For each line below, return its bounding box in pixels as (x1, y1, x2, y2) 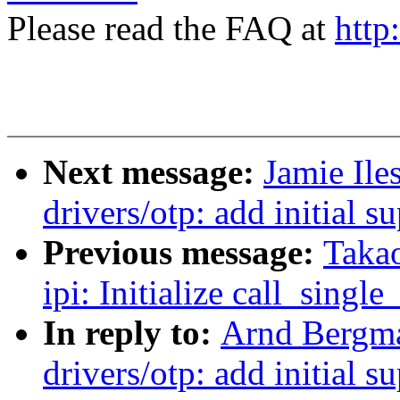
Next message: (43, 153, 263, 192)
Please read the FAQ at (7, 9, 335, 48)
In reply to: (43, 313, 221, 353)
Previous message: (43, 233, 323, 272)
